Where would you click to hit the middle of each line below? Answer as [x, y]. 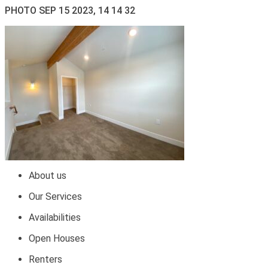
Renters [45, 259]
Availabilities [55, 217]
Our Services [55, 197]
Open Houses [57, 238]
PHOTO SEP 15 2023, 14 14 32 [70, 10]
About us [48, 176]
